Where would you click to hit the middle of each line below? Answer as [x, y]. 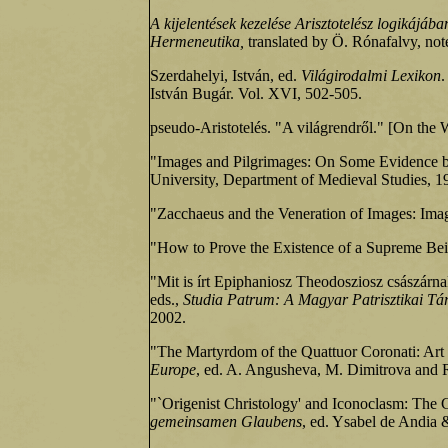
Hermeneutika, [197, 41]
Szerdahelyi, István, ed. [225, 75]
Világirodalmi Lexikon [371, 75]
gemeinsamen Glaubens [226, 421]
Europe [173, 369]
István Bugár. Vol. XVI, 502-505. [256, 93]
